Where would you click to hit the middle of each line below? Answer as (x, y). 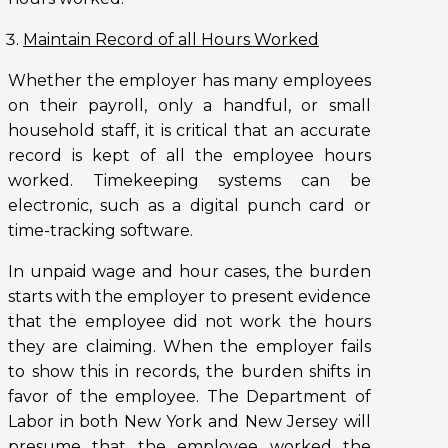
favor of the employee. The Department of (189, 397)
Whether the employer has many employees (189, 81)
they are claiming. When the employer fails (189, 347)
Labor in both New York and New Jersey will (189, 422)
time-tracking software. (100, 231)
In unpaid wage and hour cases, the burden (189, 272)
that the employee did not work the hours (189, 322)
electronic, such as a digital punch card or (189, 206)
